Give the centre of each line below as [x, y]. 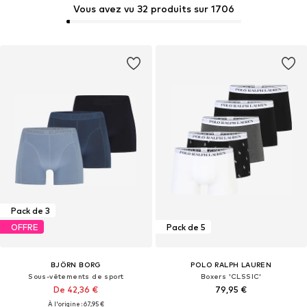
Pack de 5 [186, 227]
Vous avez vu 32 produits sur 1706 [153, 8]
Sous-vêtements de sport [76, 277]
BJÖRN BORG [76, 265]
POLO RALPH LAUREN [231, 265]
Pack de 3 [30, 210]
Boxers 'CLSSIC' [231, 277]
